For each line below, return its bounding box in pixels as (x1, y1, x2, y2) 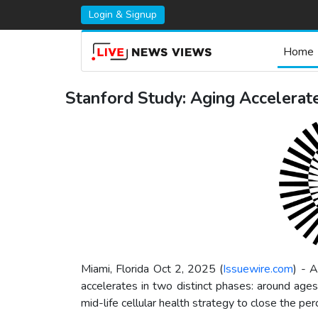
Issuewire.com (223, 261, 294, 278)
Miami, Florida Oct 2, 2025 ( (81, 261, 224, 278)
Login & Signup (89, 8, 157, 22)
